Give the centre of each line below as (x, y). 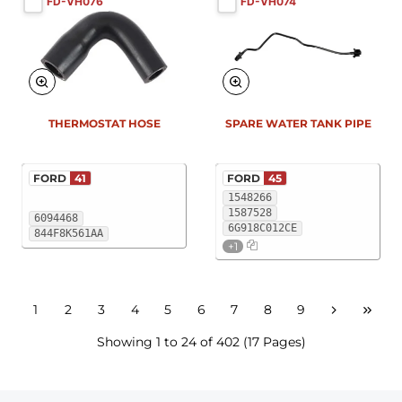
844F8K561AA (69, 233)
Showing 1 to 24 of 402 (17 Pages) (201, 341)
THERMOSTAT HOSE (104, 123)
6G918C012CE (262, 227)
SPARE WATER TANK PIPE (298, 123)
